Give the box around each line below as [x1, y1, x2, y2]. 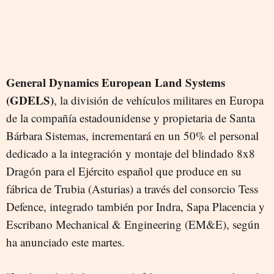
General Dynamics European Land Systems [6, 73, 225, 91]
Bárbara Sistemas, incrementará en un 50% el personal [6, 127, 259, 143]
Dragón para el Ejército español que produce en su [6, 163, 242, 179]
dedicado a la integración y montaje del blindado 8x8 [6, 145, 255, 161]
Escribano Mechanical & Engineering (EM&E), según [6, 216, 260, 232]
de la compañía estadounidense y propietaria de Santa [6, 109, 255, 125]
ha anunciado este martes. [6, 234, 125, 250]
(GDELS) [6, 91, 54, 108]
